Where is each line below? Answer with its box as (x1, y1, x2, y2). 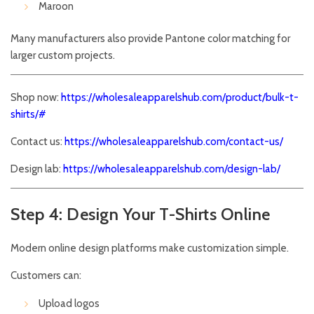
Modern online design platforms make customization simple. (11, 242, 289, 255)
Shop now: (11, 91, 61, 104)
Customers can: (11, 269, 81, 282)
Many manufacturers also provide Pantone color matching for (11, 32, 290, 46)
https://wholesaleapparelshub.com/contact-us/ (64, 135, 283, 149)
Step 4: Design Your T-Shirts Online (11, 204, 271, 225)
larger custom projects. (11, 49, 115, 62)
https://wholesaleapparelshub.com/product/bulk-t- (61, 91, 299, 104)
